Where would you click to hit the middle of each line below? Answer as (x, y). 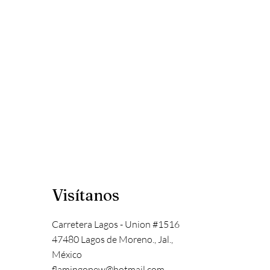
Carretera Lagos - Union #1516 (116, 224)
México (67, 254)
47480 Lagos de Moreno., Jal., (113, 239)
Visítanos (86, 195)
